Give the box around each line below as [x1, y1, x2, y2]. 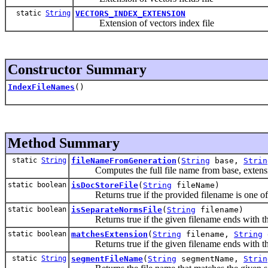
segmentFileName [71, 254, 143, 263]
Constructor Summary [8, 61, 147, 77]
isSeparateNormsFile [71, 205, 162, 214]
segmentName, [176, 254, 243, 263]
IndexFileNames [8, 82, 75, 92]
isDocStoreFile [71, 180, 138, 190]
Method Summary [8, 135, 120, 151]
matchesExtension [71, 229, 148, 239]
